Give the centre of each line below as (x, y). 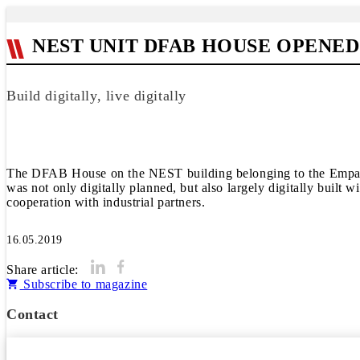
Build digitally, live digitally (96, 96)
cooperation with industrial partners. (106, 202)
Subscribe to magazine (84, 284)
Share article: (43, 270)
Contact (33, 314)
